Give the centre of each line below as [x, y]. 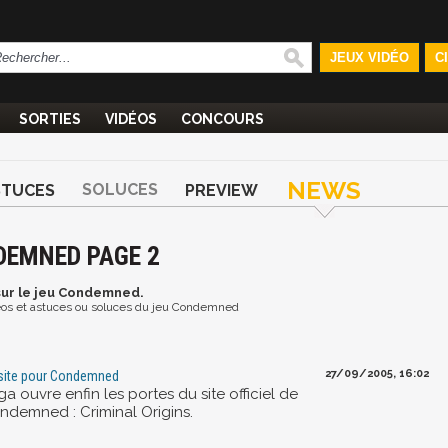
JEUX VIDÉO [369, 57]
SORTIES [50, 119]
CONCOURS [222, 119]
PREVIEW [221, 190]
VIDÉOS [131, 119]
